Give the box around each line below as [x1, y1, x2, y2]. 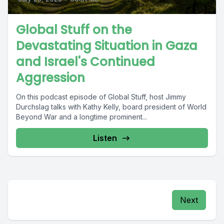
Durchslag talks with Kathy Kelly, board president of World [16, 102, 206, 111]
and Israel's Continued [16, 53, 155, 70]
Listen [93, 133, 117, 143]
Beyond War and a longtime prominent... [16, 112, 147, 121]
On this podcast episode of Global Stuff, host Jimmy [16, 92, 186, 101]
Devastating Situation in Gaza [16, 37, 197, 54]
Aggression [16, 69, 85, 86]
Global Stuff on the [16, 21, 132, 38]
